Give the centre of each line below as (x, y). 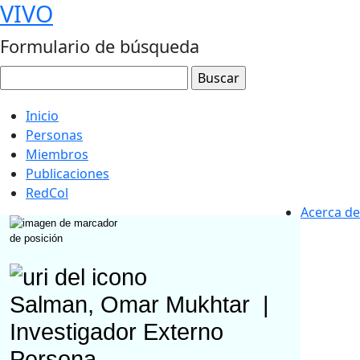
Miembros (57, 154)
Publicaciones (67, 174)
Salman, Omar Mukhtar (133, 305)
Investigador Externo (117, 332)
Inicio (42, 116)
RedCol (47, 193)
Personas (54, 135)
